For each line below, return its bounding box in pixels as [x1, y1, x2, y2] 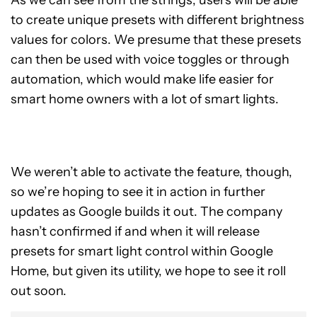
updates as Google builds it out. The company [11, 204, 282, 219]
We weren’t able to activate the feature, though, [11, 164, 292, 180]
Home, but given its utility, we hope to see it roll [11, 263, 286, 279]
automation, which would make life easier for [11, 71, 274, 87]
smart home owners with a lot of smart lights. [11, 91, 279, 107]
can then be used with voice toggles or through [11, 52, 289, 67]
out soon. [11, 283, 67, 299]
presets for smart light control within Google [11, 243, 273, 259]
